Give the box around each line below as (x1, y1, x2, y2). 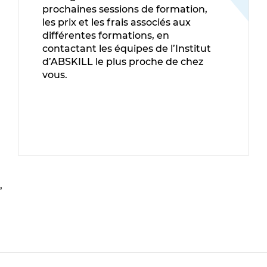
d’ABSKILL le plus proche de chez (42, 55, 203, 67)
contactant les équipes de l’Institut (42, 42, 211, 54)
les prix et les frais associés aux (42, 16, 191, 28)
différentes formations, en (42, 29, 169, 41)
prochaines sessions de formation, (42, 3, 207, 15)
